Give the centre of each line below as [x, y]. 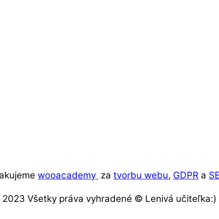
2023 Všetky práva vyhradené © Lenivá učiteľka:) [109, 199]
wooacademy [68, 175]
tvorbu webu [141, 175]
